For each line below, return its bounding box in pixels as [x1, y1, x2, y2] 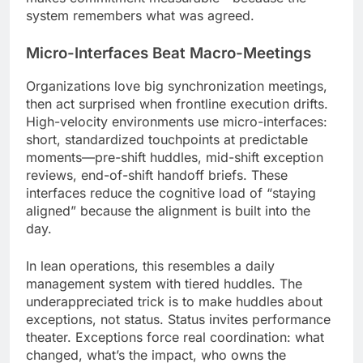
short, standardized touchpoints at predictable [26, 131, 308, 148]
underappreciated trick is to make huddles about [26, 293, 322, 310]
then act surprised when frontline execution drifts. [26, 96, 328, 113]
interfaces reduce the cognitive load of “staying [26, 185, 316, 202]
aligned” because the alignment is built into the [26, 203, 310, 220]
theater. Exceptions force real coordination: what [26, 329, 324, 346]
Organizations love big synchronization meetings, [26, 78, 327, 95]
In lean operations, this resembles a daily [26, 258, 275, 275]
